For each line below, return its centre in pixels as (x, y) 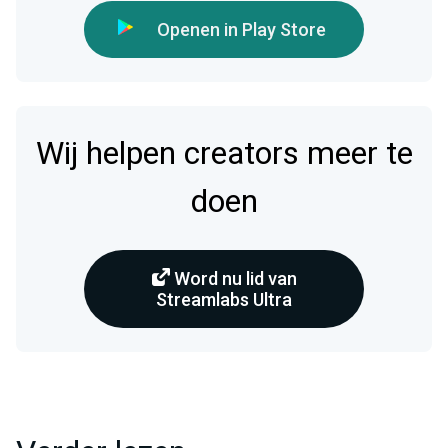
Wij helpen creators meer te (224, 153)
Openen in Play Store (241, 29)
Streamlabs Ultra (224, 299)
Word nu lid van (233, 278)
